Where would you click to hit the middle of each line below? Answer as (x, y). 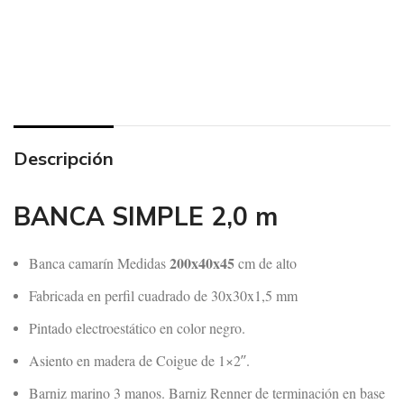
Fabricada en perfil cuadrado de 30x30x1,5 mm (163, 295)
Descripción (64, 158)
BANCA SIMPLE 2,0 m (146, 216)
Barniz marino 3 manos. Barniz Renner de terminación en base (207, 393)
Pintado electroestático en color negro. (137, 328)
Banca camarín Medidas (99, 263)
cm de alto (266, 263)
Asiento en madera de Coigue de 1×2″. (139, 360)
